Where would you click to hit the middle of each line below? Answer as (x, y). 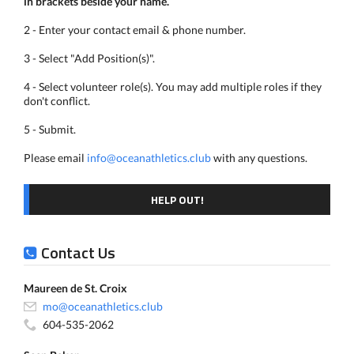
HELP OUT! (177, 200)
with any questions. (259, 158)
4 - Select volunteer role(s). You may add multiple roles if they (173, 87)
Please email (55, 158)
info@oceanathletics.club (149, 158)
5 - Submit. (50, 129)
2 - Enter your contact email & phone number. (135, 30)
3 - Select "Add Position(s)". (89, 58)
